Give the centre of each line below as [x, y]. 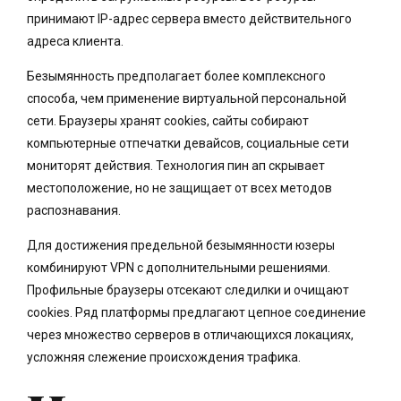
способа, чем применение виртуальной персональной [187, 98]
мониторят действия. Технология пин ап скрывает [176, 165]
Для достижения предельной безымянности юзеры [181, 245]
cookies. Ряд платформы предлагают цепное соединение [196, 312]
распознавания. [74, 210]
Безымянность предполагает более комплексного [176, 76]
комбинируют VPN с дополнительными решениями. [179, 267]
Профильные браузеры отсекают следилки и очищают [188, 290]
